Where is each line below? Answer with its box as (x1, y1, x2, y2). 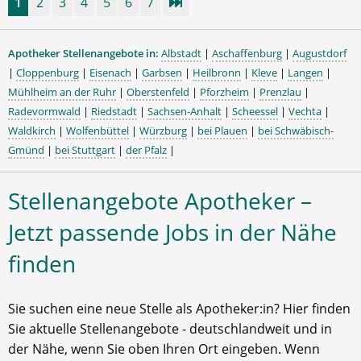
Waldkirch (8, 123, 56, 139)
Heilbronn (193, 65, 241, 81)
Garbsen (142, 65, 182, 81)
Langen (288, 65, 323, 81)
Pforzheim (200, 85, 249, 100)
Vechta (288, 104, 322, 119)
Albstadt (161, 46, 201, 61)
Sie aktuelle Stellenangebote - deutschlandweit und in (8, 320, 332, 338)
